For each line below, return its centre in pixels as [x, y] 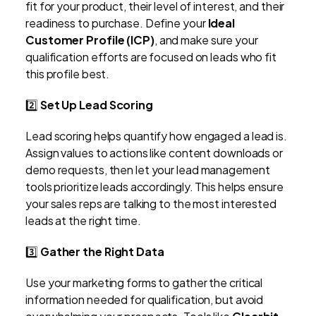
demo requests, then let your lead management [148, 170]
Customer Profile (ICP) [90, 40]
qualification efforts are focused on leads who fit [151, 57]
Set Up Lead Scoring [96, 105]
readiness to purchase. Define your [117, 23]
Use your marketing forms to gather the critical [144, 283]
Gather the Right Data [102, 252]
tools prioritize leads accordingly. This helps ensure [154, 187]
